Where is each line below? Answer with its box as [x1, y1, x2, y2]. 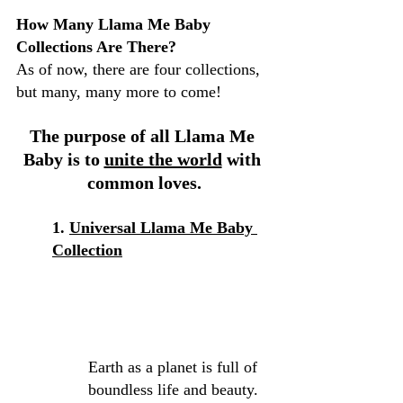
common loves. [86, 173, 201, 193]
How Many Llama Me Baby [16, 15, 215, 34]
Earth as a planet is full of [88, 358, 262, 377]
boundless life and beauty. [88, 381, 263, 399]
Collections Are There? [16, 38, 176, 57]
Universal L [69, 219, 151, 237]
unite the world [103, 149, 222, 170]
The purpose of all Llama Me [29, 126, 259, 147]
